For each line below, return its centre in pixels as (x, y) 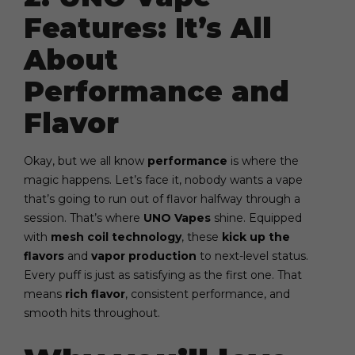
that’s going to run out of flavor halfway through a (162, 198)
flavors (44, 256)
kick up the (256, 237)
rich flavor (95, 294)
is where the (263, 160)
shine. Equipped (256, 218)
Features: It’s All (148, 28)
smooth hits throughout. (92, 313)
